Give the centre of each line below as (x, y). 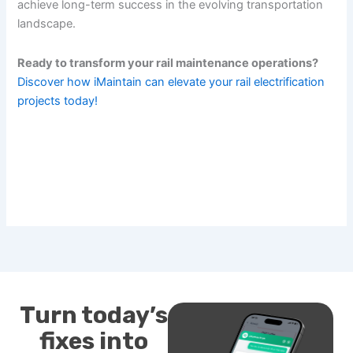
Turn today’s (94, 316)
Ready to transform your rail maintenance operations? (168, 63)
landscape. (47, 23)
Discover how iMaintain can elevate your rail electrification (171, 82)
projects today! (58, 100)
